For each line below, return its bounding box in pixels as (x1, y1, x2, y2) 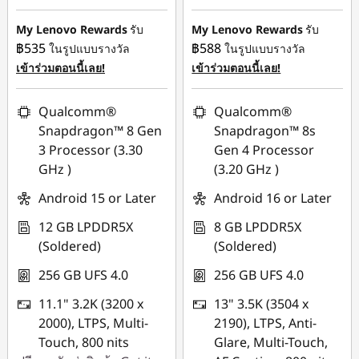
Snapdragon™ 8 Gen (38, 122, 162, 139)
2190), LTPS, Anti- (214, 314, 317, 332)
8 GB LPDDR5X (214, 218, 302, 236)
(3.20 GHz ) (214, 160, 280, 178)
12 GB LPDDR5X (38, 218, 133, 236)
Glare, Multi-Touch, (214, 333, 329, 351)
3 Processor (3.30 (38, 141, 143, 159)
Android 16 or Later (214, 189, 333, 207)
